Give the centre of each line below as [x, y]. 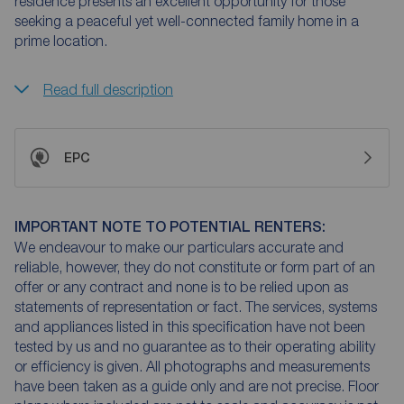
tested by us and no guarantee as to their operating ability [195, 347]
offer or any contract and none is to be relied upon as [181, 287]
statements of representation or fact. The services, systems [196, 307]
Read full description [108, 90]
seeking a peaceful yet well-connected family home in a [187, 21]
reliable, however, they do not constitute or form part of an [195, 267]
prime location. [61, 41]
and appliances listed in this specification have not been [190, 327]
